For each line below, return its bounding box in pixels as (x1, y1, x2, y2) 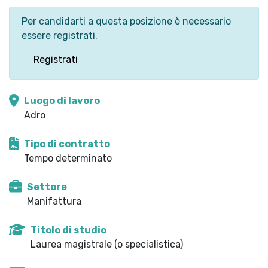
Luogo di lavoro (24, 95, 100, 106)
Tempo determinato (24, 153, 112, 164)
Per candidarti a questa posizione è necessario (22, 16, 231, 27)
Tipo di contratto (24, 138, 110, 150)
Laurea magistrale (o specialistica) (31, 239, 183, 250)
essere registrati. (22, 30, 98, 41)
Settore (27, 181, 67, 193)
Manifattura (27, 196, 81, 207)
